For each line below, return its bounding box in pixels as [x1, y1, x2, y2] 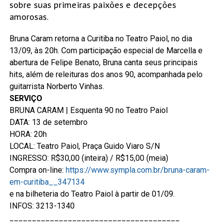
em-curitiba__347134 [9, 177, 85, 187]
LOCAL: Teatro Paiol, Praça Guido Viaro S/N [9, 141, 160, 151]
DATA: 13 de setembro [9, 117, 88, 127]
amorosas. [9, 11, 48, 22]
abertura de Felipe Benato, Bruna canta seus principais [9, 57, 198, 67]
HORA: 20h [9, 129, 47, 139]
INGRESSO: [9, 153, 51, 163]
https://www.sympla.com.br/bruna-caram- [65, 165, 210, 175]
